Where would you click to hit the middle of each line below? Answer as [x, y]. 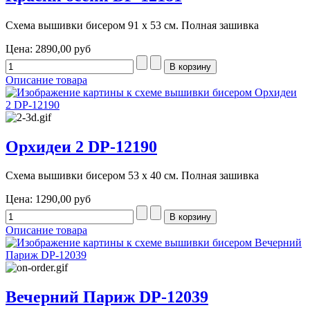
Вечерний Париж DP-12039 [107, 297]
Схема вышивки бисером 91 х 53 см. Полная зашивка [132, 25]
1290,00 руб [63, 199]
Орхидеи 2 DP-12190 [81, 146]
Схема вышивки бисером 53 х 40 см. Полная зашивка [132, 176]
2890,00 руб [63, 48]
